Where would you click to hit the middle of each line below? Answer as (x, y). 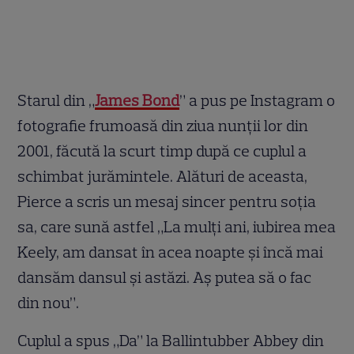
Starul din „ (56, 101)
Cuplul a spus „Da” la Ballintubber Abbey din (171, 341)
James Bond (137, 101)
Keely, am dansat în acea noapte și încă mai (171, 252)
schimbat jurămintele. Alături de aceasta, (163, 177)
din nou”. (49, 303)
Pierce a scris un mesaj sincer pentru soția (167, 202)
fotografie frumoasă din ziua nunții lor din (163, 126)
